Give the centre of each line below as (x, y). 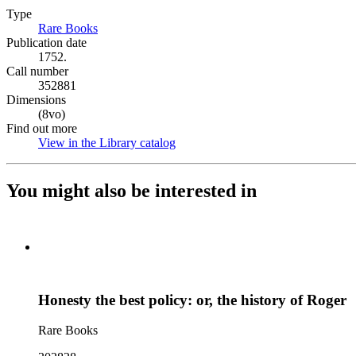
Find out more (42, 128)
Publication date (46, 43)
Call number (37, 71)
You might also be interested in (132, 190)
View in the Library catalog (107, 143)
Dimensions (36, 100)
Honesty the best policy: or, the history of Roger (192, 300)
